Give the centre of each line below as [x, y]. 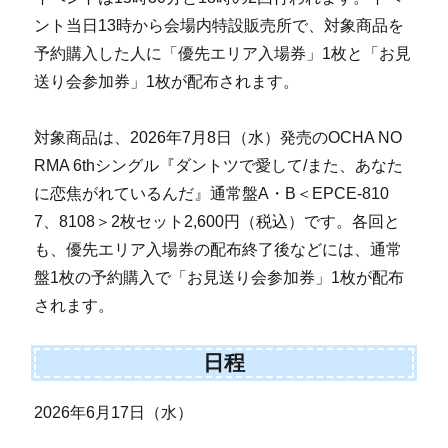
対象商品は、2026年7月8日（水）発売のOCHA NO [218, 137]
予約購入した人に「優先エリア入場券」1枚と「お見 [223, 53]
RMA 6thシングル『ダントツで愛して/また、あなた [219, 165]
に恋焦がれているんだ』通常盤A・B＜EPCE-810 [212, 193]
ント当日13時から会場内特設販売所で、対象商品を [219, 25]
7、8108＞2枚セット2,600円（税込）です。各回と [217, 221]
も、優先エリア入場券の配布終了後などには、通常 [218, 249]
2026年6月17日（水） [114, 412]
